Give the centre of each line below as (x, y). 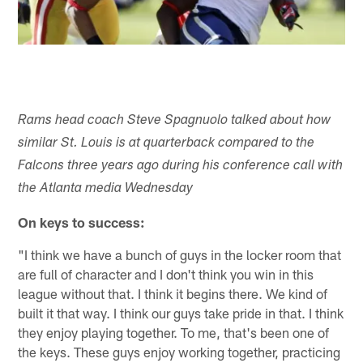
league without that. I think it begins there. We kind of (173, 293)
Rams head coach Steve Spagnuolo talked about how (175, 121)
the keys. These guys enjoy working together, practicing (179, 351)
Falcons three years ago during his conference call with (181, 166)
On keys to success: (82, 222)
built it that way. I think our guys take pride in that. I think (181, 312)
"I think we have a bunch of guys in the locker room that (180, 254)
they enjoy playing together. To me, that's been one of (174, 332)
